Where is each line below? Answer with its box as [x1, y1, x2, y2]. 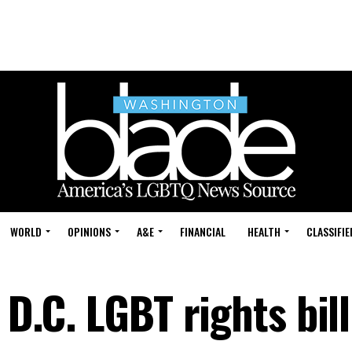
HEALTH [247, 223, 280, 240]
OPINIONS [68, 223, 111, 240]
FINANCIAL [180, 223, 225, 240]
